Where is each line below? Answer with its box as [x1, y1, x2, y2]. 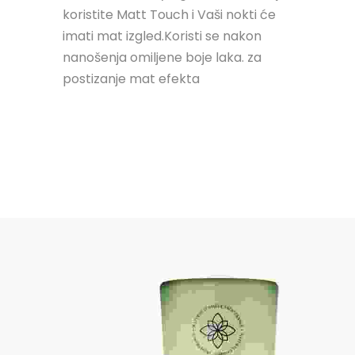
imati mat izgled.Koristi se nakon [63, 26, 261, 45]
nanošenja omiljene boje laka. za [63, 48, 261, 67]
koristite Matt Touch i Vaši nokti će [63, 5, 276, 24]
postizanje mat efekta [63, 69, 200, 88]
